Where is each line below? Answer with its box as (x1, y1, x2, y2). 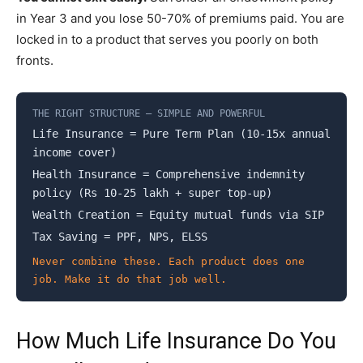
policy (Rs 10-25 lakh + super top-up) (32, 186, 272, 199)
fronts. (16, 53, 53, 68)
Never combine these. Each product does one (32, 255, 305, 267)
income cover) (32, 146, 117, 159)
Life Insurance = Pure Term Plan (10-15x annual (32, 127, 331, 140)
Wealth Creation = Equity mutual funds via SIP (32, 208, 324, 221)
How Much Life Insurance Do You (16, 328, 336, 354)
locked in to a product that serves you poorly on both (16, 32, 318, 47)
